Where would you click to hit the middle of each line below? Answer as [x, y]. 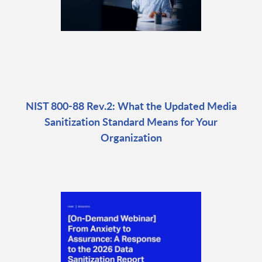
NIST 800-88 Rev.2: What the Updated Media [131, 106]
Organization [131, 137]
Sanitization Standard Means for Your [131, 122]
